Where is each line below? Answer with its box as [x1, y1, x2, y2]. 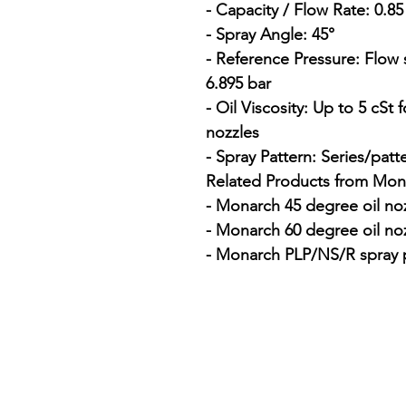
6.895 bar [206, 73, 271, 94]
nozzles [206, 122, 259, 143]
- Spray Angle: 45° [206, 24, 334, 45]
